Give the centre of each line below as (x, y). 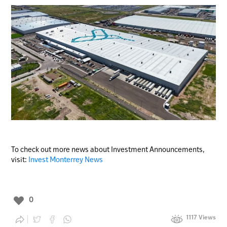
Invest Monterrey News (66, 160)
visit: (20, 160)
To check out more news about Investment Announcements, (108, 150)
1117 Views (201, 218)
